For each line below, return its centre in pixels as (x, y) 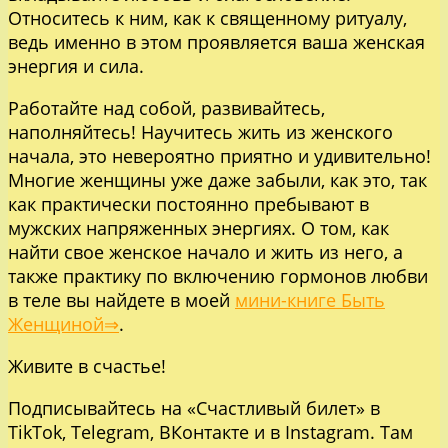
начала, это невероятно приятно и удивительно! (219, 155)
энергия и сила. (76, 65)
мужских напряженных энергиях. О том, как (198, 227)
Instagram (325, 431)
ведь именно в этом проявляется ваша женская (216, 41)
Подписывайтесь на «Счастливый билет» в (194, 407)
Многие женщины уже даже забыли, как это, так (217, 179)
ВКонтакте (204, 431)
